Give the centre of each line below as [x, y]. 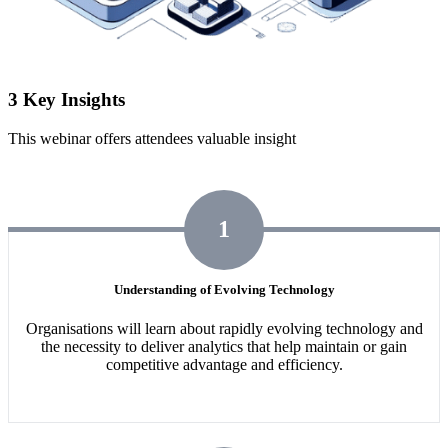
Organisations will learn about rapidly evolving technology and [224, 328]
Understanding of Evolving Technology [224, 289]
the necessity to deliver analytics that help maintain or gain [224, 346]
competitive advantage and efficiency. [224, 364]
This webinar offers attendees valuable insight [152, 138]
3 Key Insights [66, 100]
